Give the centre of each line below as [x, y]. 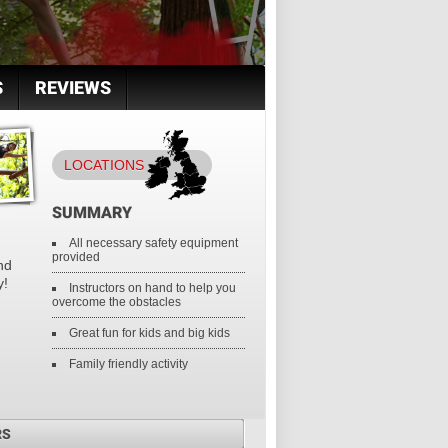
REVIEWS [73, 87]
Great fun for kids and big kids [149, 333]
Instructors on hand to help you [152, 288]
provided [75, 257]
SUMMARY [91, 212]
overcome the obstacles [116, 302]
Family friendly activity [128, 364]
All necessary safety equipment [153, 243]
